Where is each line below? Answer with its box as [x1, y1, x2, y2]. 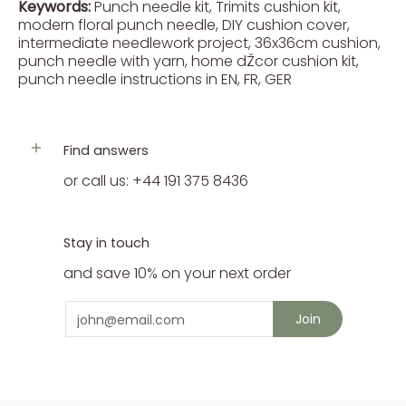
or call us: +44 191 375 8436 [63, 170, 248, 191]
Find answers [63, 141, 149, 159]
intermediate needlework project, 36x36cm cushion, [18, 33, 381, 53]
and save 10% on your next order [63, 263, 291, 284]
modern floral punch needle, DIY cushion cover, [18, 14, 350, 35]
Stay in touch [63, 234, 150, 252]
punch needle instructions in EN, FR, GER [18, 69, 292, 90]
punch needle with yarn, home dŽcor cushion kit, [18, 51, 359, 72]
